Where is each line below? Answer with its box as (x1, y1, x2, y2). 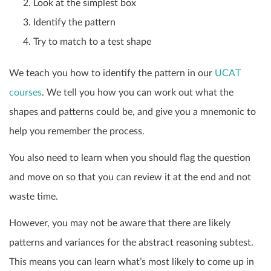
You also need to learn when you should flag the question (9, 153, 250, 163)
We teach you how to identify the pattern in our (9, 68, 215, 79)
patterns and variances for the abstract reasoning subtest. (9, 238, 253, 248)
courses (9, 88, 42, 98)
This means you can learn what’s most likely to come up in (9, 257, 254, 267)
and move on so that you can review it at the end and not (9, 172, 251, 183)
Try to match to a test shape (33, 37, 151, 47)
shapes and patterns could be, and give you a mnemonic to (9, 107, 256, 117)
